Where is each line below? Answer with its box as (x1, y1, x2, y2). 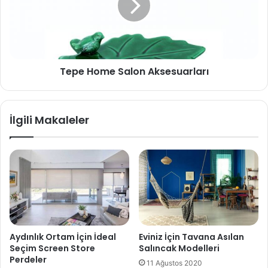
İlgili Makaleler (10, 112, 89, 127)
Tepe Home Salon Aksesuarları (59, 64, 209, 78)
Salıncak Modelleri (139, 242, 220, 255)
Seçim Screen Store (10, 242, 95, 255)
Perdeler (10, 254, 47, 266)
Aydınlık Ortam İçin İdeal (10, 231, 116, 243)
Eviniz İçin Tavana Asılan (139, 231, 244, 243)
